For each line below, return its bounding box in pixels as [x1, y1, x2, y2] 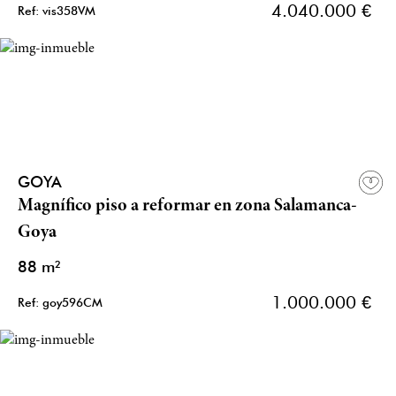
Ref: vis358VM [18, 4, 95, 19]
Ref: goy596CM [18, 295, 103, 310]
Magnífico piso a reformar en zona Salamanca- [18, 197, 357, 217]
